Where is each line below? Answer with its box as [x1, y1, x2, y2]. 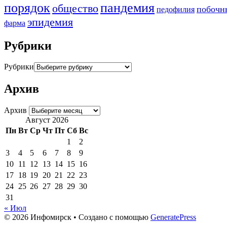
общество [52, 2, 98, 15]
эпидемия [27, 15, 73, 28]
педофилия [157, 5, 195, 14]
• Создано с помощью [71, 213, 150, 222]
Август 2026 [25, 116, 68, 125]
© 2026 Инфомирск [4, 213, 71, 222]
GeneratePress [150, 213, 196, 222]
